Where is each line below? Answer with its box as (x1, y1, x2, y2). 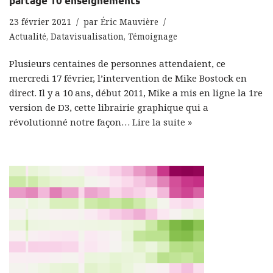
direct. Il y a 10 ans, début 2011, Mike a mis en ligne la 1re (9, 87, 263, 99)
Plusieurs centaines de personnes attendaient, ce (9, 57, 225, 69)
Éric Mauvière (101, 16, 158, 27)
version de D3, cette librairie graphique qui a (9, 101, 208, 113)
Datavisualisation (51, 31, 124, 42)
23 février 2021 (9, 16, 71, 27)
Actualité (9, 31, 46, 42)
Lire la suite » (132, 116, 192, 128)
